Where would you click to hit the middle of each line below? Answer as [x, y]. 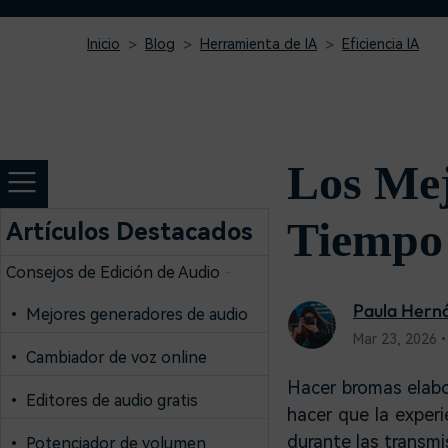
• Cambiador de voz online [106, 357]
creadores [162, 15]
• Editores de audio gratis [102, 400]
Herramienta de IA [258, 43]
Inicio [103, 43]
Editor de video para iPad [183, 29]
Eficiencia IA [380, 43]
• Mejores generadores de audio [127, 314]
